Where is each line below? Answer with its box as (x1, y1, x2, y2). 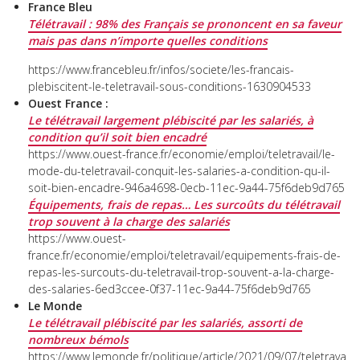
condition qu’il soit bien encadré (28, 129, 207, 145)
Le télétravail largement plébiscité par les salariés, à (28, 112, 313, 128)
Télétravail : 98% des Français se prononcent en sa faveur (28, 15, 342, 31)
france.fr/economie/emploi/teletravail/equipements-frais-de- (28, 247, 341, 263)
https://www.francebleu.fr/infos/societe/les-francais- (28, 61, 294, 77)
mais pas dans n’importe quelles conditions (28, 32, 268, 48)
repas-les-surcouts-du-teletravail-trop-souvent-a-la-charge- (28, 264, 334, 280)
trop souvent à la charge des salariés (28, 213, 230, 229)
